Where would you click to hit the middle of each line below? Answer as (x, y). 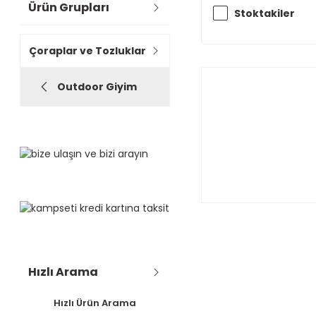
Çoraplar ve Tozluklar (87, 51)
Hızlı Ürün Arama (95, 303)
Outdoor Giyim (97, 87)
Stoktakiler (264, 14)
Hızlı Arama (63, 272)
